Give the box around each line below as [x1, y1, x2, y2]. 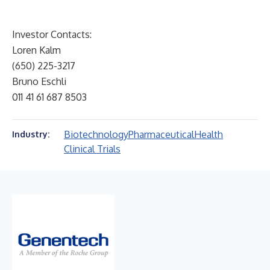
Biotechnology [64, 128, 128, 140]
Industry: [12, 129, 49, 139]
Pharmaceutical [128, 128, 194, 140]
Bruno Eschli [12, 75, 66, 87]
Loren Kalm [12, 44, 61, 56]
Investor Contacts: [12, 28, 92, 40]
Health [194, 128, 223, 140]
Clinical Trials [64, 143, 121, 155]
